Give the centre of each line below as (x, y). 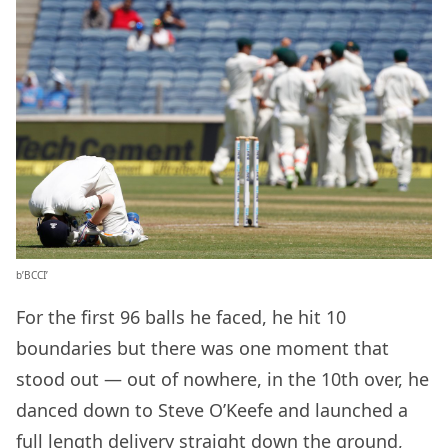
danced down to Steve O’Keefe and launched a (212, 409)
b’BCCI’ (32, 274)
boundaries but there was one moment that (202, 347)
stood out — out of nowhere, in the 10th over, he (222, 378)
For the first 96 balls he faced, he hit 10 (181, 316)
